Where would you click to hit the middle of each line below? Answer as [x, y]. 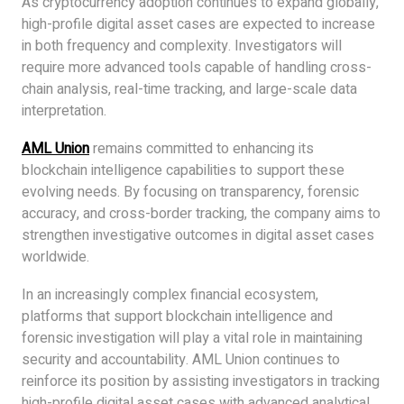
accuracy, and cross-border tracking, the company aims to [201, 214]
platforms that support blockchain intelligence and [177, 317]
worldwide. [55, 257]
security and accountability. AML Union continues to [181, 360]
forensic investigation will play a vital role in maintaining [192, 339]
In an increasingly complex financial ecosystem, [170, 295]
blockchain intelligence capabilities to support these [183, 171]
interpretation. [64, 111]
